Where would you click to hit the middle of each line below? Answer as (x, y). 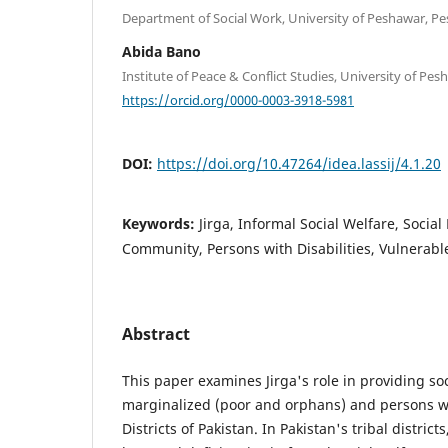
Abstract (156, 334)
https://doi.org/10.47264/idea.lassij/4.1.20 (299, 164)
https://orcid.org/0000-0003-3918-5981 (238, 99)
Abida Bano (161, 51)
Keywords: (160, 224)
